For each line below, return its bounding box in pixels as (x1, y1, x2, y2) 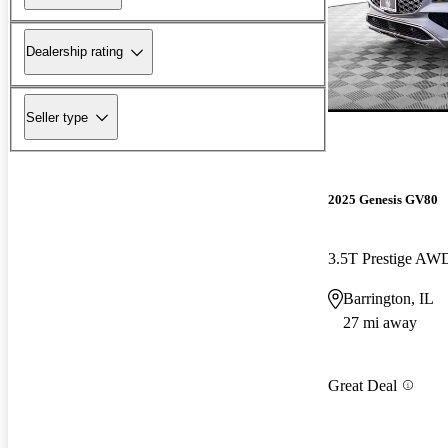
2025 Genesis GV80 (328, 192, 438, 208)
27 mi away (343, 314, 417, 332)
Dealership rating (26, 44, 123, 60)
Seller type (26, 109, 88, 125)
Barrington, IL (343, 290, 434, 308)
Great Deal (328, 376, 397, 394)
